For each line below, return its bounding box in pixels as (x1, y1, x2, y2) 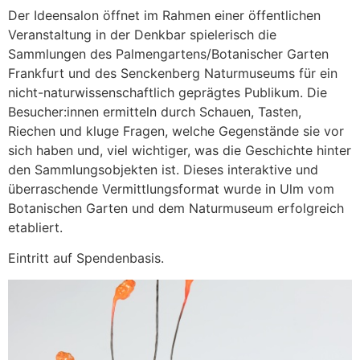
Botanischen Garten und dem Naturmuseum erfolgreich (8, 199, 344, 216)
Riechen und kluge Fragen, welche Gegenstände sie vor (8, 122, 344, 139)
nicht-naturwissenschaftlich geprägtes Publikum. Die (8, 84, 327, 100)
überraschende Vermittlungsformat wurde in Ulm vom (8, 180, 334, 197)
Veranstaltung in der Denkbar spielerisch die (8, 26, 276, 43)
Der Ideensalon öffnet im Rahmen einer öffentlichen (8, 6, 321, 23)
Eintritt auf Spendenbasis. (8, 250, 164, 267)
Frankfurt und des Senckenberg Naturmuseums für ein (8, 64, 337, 81)
